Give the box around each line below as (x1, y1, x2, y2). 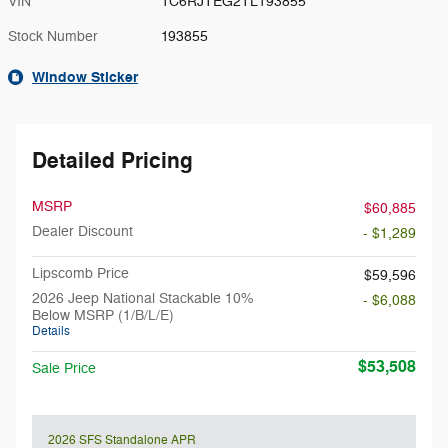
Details (32, 323, 70, 339)
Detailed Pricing (32, 147, 193, 175)
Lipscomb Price (32, 265, 129, 282)
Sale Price (32, 360, 96, 377)
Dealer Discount (32, 223, 133, 240)
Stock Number (8, 28, 98, 45)
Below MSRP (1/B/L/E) (32, 307, 174, 324)
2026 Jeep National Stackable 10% (32, 290, 253, 307)
